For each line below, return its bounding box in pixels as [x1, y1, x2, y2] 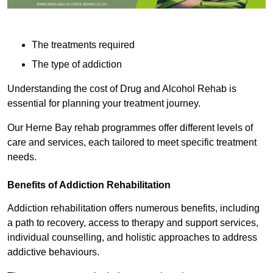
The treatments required [32, 40, 135, 51]
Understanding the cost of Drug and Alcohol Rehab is [7, 83, 236, 94]
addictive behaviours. [7, 247, 102, 258]
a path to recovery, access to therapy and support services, [7, 218, 258, 229]
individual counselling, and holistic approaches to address [7, 232, 257, 243]
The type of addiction [32, 59, 122, 70]
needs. [7, 152, 37, 163]
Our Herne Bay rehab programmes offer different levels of [7, 122, 253, 133]
